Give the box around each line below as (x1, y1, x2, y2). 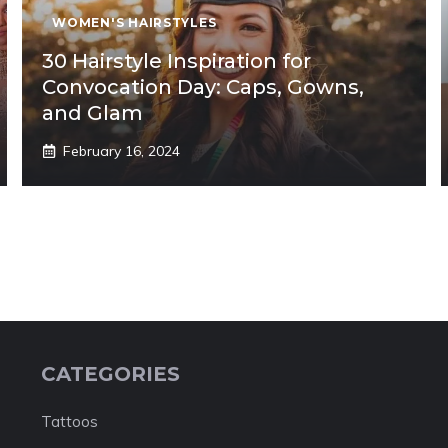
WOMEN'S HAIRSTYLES (52, 14, 217, 30)
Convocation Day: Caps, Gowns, (42, 74, 365, 99)
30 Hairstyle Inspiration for (42, 48, 312, 73)
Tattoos (40, 411, 98, 431)
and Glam (42, 100, 144, 125)
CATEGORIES (40, 361, 180, 386)
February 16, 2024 (63, 141, 181, 160)
